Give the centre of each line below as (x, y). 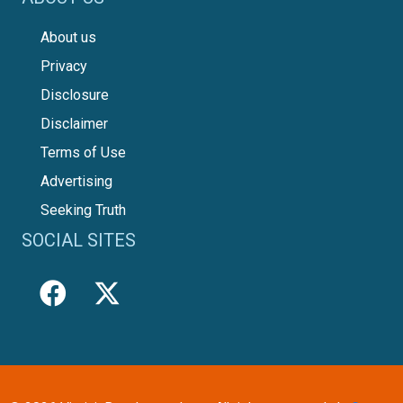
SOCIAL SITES (79, 240)
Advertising (76, 181)
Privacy (64, 66)
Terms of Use (83, 152)
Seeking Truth (83, 210)
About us (68, 37)
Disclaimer (74, 123)
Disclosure (75, 94)
